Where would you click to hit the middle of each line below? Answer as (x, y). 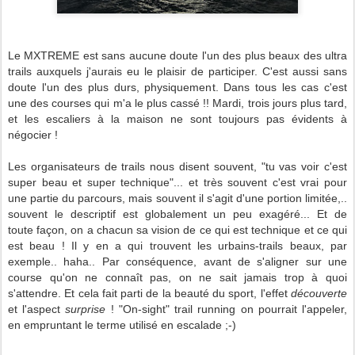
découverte (319, 293)
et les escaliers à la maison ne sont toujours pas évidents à (177, 119)
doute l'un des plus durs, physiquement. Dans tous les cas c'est (177, 87)
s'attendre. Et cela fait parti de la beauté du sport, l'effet (149, 293)
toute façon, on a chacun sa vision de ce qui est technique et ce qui (177, 230)
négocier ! (33, 135)
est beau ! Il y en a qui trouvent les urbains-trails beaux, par (177, 246)
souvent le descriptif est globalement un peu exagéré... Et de (177, 214)
